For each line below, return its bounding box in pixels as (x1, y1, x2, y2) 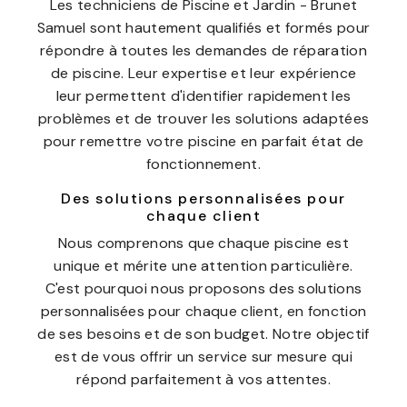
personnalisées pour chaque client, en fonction (40, 302, 367, 321)
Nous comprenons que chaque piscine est (57, 233, 350, 253)
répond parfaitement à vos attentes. (75, 370, 332, 389)
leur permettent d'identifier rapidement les (55, 86, 352, 105)
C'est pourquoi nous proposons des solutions (45, 279, 362, 298)
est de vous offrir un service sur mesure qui (54, 347, 353, 366)
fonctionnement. (146, 154, 261, 174)
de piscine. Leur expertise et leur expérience (50, 64, 357, 83)
